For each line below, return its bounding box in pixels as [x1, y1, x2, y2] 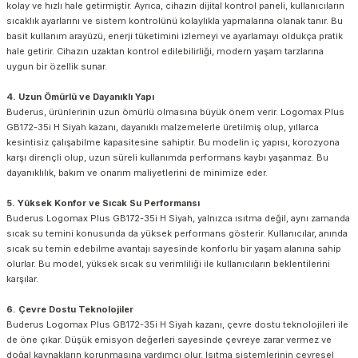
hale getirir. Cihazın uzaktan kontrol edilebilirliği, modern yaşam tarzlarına [6, 45, 324, 57]
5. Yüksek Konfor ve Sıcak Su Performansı [6, 197, 200, 209]
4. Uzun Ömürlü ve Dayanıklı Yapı [6, 90, 154, 102]
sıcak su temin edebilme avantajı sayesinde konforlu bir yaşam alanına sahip [6, 242, 341, 254]
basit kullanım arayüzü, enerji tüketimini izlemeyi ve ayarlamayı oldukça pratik [6, 30, 343, 42]
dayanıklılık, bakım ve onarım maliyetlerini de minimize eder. [6, 166, 268, 178]
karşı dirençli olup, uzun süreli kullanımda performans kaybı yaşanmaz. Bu [6, 151, 328, 163]
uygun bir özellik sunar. [6, 60, 107, 72]
